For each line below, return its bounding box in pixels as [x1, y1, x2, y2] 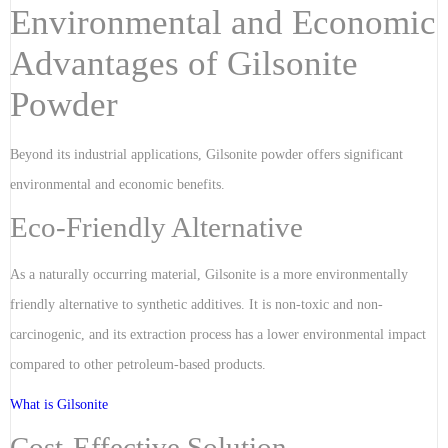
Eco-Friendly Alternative [10, 211, 303, 244]
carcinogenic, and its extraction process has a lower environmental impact [10, 327, 426, 343]
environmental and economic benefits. [10, 177, 225, 193]
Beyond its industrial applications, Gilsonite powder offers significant [10, 147, 403, 163]
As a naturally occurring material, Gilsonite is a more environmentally [10, 267, 408, 283]
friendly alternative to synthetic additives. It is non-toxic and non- [10, 297, 383, 313]
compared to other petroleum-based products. [10, 357, 266, 373]
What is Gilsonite [10, 397, 108, 413]
